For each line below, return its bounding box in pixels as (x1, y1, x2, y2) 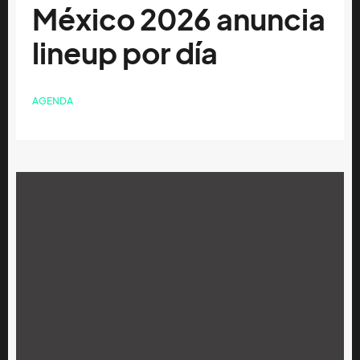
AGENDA (32, 95, 73, 108)
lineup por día (32, 36, 218, 72)
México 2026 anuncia (32, 2, 325, 38)
